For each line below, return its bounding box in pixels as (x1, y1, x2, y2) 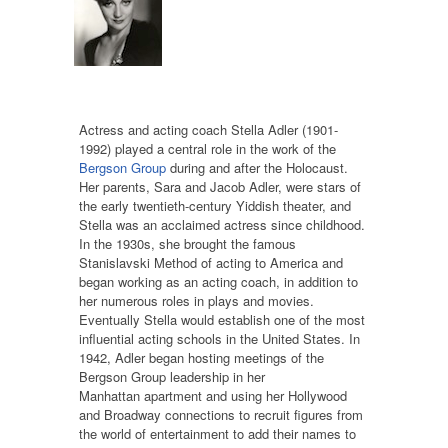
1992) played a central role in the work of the (79, 138, 336, 158)
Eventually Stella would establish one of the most (79, 309, 365, 329)
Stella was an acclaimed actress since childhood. (79, 214, 365, 234)
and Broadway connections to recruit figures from (79, 404, 363, 424)
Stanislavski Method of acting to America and (79, 252, 343, 272)
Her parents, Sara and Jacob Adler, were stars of (79, 176, 361, 196)
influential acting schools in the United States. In (79, 328, 360, 348)
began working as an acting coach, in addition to (79, 271, 358, 291)
